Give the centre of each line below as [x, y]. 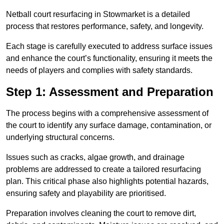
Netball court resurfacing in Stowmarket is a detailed [98, 14]
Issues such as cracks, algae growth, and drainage [95, 157]
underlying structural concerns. [60, 137]
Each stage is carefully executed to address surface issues [109, 46]
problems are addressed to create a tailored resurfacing [103, 169]
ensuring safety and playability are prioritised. [86, 193]
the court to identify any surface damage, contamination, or [109, 125]
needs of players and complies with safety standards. [99, 70]
